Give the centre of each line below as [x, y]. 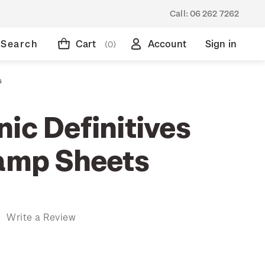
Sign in [221, 43]
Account [167, 43]
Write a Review [41, 216]
